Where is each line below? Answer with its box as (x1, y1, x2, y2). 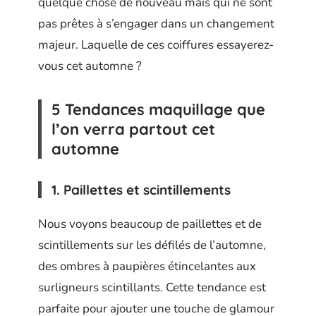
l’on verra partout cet (51, 119, 215, 139)
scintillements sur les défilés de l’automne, (38, 237, 266, 253)
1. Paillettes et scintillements (51, 181, 231, 198)
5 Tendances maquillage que (51, 99, 265, 119)
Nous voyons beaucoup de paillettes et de (38, 216, 262, 232)
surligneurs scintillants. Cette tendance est (38, 279, 266, 296)
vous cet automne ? (38, 57, 142, 74)
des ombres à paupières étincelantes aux (38, 258, 256, 274)
